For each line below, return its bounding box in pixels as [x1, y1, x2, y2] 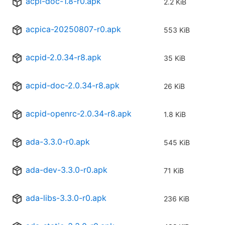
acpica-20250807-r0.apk [26, 24, 121, 35]
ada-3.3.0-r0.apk [26, 137, 90, 147]
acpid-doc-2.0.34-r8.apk [26, 80, 120, 91]
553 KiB [164, 26, 190, 35]
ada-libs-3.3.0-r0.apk [26, 193, 106, 203]
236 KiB [164, 194, 189, 203]
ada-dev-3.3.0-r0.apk [26, 165, 107, 175]
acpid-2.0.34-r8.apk [26, 52, 101, 63]
